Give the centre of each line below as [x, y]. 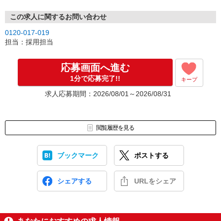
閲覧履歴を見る [115, 128]
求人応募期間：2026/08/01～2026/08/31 [108, 94]
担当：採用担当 [29, 42]
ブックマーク [78, 155]
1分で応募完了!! [95, 78]
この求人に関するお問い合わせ [58, 17]
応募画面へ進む [95, 68]
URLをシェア [155, 181]
